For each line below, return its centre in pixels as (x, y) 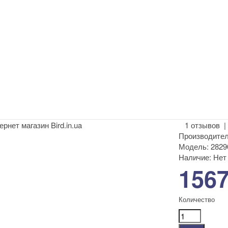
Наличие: (195, 157)
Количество (197, 199)
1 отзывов (202, 125)
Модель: (194, 146)
